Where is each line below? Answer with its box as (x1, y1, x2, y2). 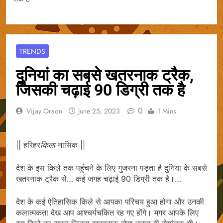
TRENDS (19, 46, 45, 56)
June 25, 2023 (78, 106, 120, 116)
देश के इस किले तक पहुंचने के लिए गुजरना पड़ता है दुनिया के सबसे (16, 162, 207, 173)
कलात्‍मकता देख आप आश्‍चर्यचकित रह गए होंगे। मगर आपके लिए (16, 207, 199, 218)
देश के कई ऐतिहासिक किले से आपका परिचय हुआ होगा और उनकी (16, 196, 204, 207)
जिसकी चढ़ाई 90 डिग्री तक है (16, 80, 185, 100)
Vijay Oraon (26, 106, 62, 116)
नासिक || (55, 139, 85, 150)
